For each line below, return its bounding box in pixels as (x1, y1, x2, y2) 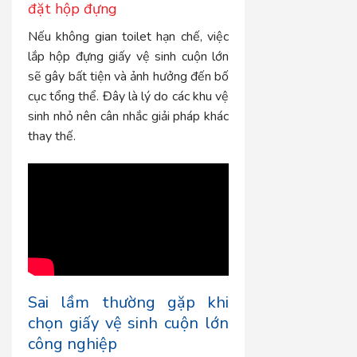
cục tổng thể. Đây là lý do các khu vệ (28, 87, 229, 105)
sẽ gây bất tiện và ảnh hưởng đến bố (28, 67, 229, 85)
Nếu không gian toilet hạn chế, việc (28, 27, 229, 45)
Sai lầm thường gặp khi (28, 292, 229, 314)
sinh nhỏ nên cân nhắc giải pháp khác (28, 107, 229, 125)
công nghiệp (28, 333, 117, 355)
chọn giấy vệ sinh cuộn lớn (28, 312, 229, 335)
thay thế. (28, 127, 76, 145)
